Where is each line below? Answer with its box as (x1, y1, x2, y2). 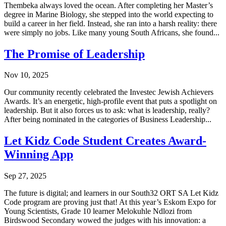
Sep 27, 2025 (4, 172, 46, 181)
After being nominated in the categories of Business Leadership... (4, 115, 211, 124)
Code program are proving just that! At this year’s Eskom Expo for (4, 198, 216, 207)
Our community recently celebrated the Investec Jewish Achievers (4, 88, 213, 97)
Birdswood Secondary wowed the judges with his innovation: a (4, 216, 206, 225)
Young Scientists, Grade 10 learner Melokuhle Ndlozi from (4, 207, 192, 216)
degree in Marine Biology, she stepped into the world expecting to (4, 10, 213, 19)
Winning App (4, 148, 73, 161)
